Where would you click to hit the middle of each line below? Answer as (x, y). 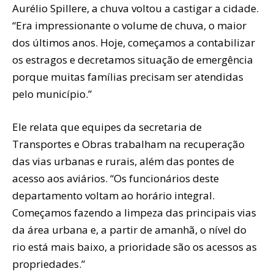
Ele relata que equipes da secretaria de (107, 127)
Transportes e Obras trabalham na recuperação (128, 144)
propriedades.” (49, 264)
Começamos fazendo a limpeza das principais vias (134, 212)
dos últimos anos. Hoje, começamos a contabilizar (134, 42)
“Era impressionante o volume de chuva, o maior (129, 25)
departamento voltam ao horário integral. (113, 195)
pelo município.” (52, 94)
